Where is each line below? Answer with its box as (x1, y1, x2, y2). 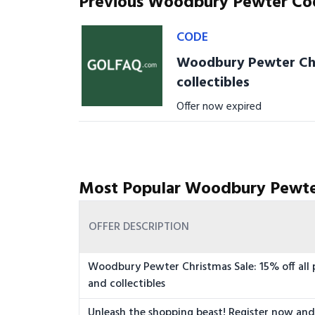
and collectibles (88, 275, 165, 294)
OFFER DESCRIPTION (89, 218, 189, 237)
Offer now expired (176, 98, 262, 117)
